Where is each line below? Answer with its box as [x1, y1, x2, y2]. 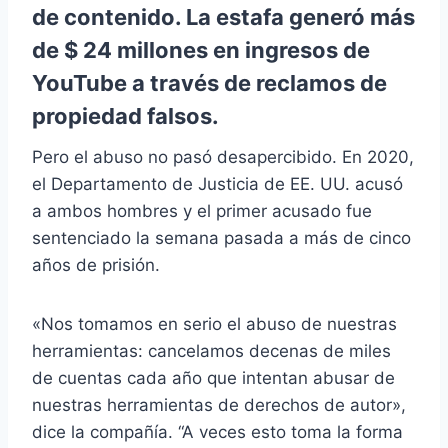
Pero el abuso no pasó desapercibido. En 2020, [32, 147, 414, 168]
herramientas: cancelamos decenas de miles [32, 341, 391, 362]
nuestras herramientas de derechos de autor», [32, 395, 406, 416]
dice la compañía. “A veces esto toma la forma [32, 422, 403, 443]
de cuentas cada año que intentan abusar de [32, 368, 395, 389]
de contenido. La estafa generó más [32, 4, 415, 31]
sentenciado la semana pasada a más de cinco [32, 228, 411, 249]
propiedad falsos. [32, 103, 219, 130]
